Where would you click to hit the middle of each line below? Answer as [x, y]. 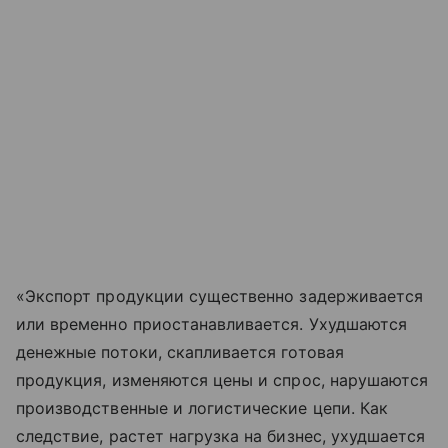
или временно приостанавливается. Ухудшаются [212, 324]
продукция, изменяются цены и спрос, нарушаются [222, 380]
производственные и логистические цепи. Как [202, 408]
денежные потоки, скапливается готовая [180, 352]
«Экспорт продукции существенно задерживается [220, 296]
